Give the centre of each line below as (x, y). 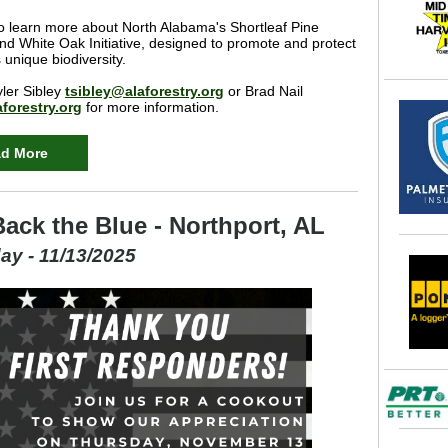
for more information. (150, 107)
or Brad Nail (263, 91)
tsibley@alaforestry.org (144, 91)
